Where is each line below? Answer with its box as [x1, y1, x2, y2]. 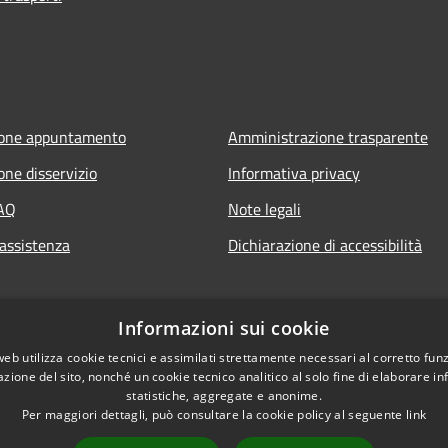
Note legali [228, 196, 301, 221]
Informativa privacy [228, 160, 360, 185]
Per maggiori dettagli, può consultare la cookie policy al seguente [21, 406, 406, 423]
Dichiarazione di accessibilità [228, 232, 422, 257]
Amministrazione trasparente [228, 124, 428, 149]
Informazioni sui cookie [118, 316, 330, 340]
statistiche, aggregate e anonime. [126, 387, 322, 404]
